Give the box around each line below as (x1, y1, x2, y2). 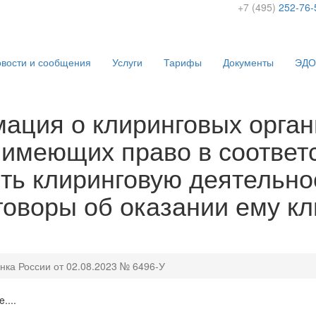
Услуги (112, 55, 142, 69)
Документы (223, 55, 274, 69)
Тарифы (164, 55, 202, 69)
